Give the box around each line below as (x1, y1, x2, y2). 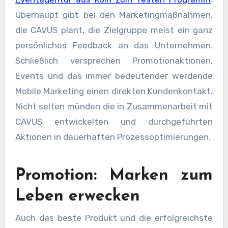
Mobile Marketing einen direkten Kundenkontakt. (15, 85, 213, 96)
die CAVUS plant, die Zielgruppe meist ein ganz (15, 24, 213, 35)
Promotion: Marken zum (15, 167, 213, 184)
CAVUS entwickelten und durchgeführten (15, 116, 213, 127)
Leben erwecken (15, 188, 140, 205)
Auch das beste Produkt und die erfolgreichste (15, 213, 213, 223)
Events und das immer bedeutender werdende (15, 70, 213, 81)
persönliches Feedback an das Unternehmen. (15, 40, 213, 50)
